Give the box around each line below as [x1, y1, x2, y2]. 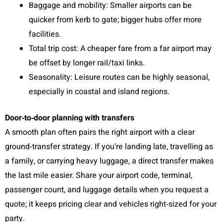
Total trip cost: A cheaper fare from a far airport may [29, 43, 212, 55]
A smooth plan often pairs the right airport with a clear [5, 126, 195, 139]
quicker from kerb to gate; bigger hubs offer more [29, 14, 202, 26]
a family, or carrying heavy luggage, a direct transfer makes [5, 155, 214, 167]
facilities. [29, 28, 61, 41]
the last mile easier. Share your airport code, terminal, [5, 169, 192, 182]
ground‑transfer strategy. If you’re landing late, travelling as [5, 141, 213, 153]
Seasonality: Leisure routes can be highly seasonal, [29, 71, 210, 84]
